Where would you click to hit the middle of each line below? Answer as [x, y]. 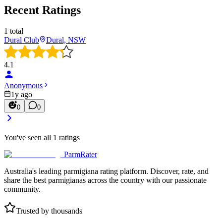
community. [22, 189]
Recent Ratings [42, 10]
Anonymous [23, 85]
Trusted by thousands [49, 211]
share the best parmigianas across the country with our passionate [105, 180]
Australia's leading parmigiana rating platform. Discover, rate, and [106, 171]
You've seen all [28, 138]
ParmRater [81, 154]
